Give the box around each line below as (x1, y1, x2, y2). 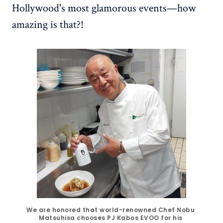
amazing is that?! (12, 17, 84, 32)
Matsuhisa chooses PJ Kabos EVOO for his (39, 213, 183, 222)
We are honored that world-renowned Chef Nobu (26, 205, 195, 214)
